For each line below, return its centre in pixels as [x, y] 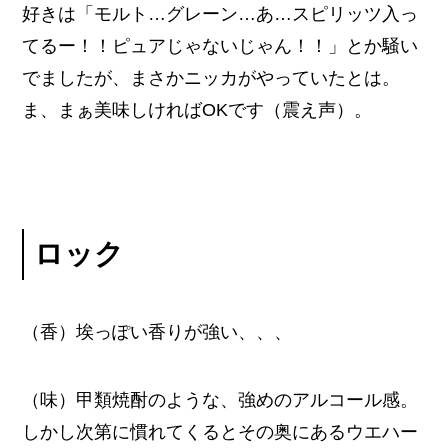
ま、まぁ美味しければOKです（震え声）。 [197, 109]
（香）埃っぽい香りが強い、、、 [157, 332]
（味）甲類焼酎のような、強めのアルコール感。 [220, 399]
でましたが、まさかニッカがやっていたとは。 [211, 77]
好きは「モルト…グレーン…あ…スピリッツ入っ [220, 13]
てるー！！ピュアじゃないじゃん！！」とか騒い [220, 45]
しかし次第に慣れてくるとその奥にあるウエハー [220, 431]
